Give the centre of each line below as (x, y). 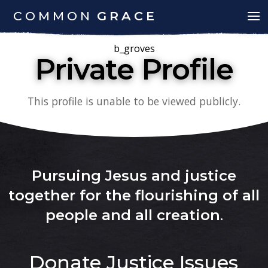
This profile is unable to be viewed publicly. (134, 101)
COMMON (53, 16)
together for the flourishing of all (134, 195)
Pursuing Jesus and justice (134, 175)
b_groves (134, 48)
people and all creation (133, 215)
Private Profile (134, 69)
